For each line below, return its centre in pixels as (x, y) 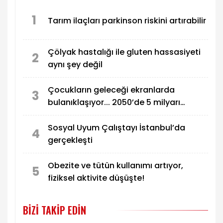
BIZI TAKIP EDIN (55, 210)
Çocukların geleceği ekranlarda (111, 90)
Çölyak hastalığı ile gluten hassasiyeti (124, 52)
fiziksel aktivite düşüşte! (96, 178)
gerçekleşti (70, 140)
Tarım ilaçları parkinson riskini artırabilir (127, 20)
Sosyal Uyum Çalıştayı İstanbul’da (116, 128)
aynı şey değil (75, 65)
